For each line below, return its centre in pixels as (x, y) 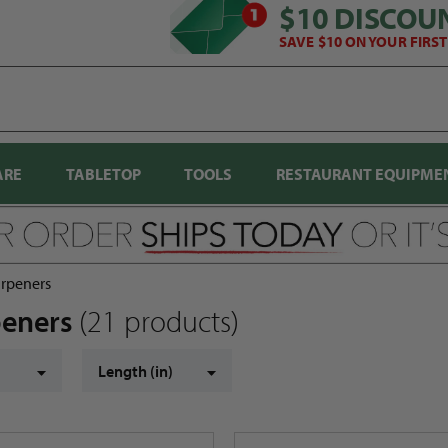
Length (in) (135, 371)
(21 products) (159, 321)
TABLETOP (103, 174)
